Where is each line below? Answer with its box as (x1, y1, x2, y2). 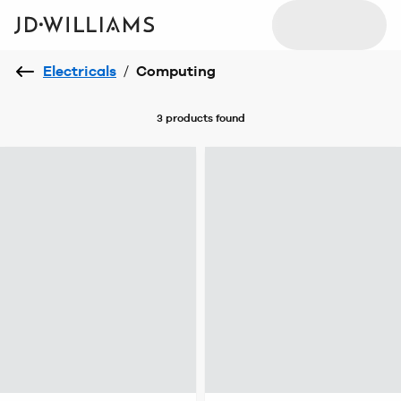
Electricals (43, 63, 116, 80)
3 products (156, 112, 213, 124)
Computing (136, 63, 216, 80)
